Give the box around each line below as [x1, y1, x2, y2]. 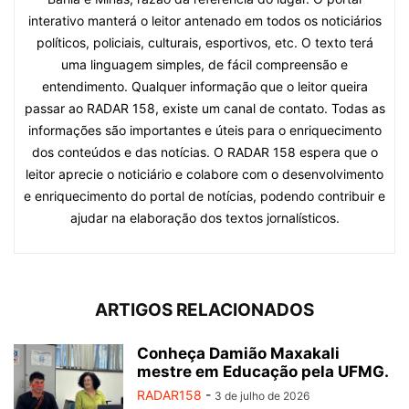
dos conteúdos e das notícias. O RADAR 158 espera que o [31, 143, 378, 160]
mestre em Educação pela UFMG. [137, 362, 389, 381]
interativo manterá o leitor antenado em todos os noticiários [27, 12, 382, 28]
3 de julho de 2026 [215, 388, 309, 403]
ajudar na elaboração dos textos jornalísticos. [69, 209, 340, 225]
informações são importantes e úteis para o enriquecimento [27, 121, 382, 138]
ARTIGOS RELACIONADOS [95, 299, 314, 320]
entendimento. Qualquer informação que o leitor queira [41, 78, 368, 94]
